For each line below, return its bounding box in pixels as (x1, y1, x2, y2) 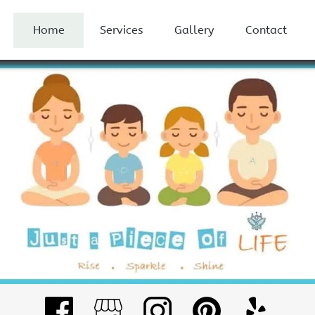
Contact (245, 23, 288, 37)
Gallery (174, 23, 214, 37)
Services (99, 23, 143, 37)
